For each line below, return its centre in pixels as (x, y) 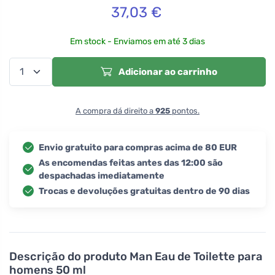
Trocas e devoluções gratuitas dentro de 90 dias (144, 191)
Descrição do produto (69, 256)
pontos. (185, 110)
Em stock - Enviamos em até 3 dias (137, 41)
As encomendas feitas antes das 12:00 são (131, 163)
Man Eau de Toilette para (196, 256)
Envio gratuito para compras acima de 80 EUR (138, 147)
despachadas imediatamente (102, 176)
